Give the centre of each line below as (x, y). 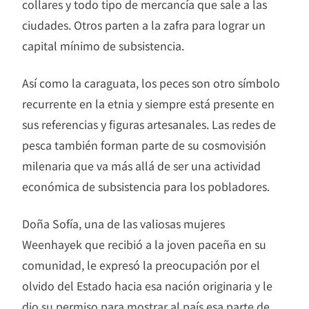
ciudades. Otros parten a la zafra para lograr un (144, 25)
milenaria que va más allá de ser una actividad (141, 166)
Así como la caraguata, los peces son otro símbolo (151, 83)
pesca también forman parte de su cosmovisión (144, 145)
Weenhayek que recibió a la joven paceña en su (144, 245)
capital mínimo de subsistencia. (103, 46)
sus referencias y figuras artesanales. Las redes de (149, 124)
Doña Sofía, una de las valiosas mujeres (123, 224)
